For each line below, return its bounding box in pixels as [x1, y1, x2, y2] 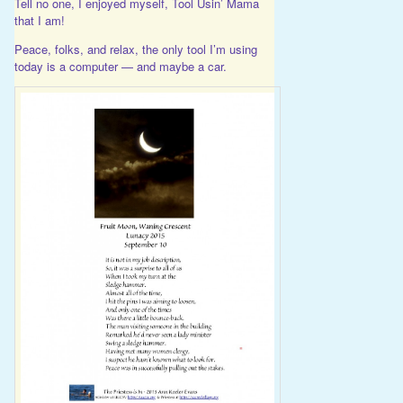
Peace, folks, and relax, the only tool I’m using [13, 40, 257, 58]
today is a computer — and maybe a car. [13, 58, 227, 76]
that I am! [13, 12, 65, 30]
